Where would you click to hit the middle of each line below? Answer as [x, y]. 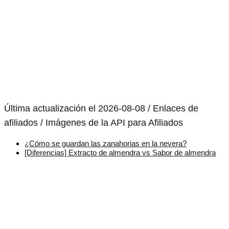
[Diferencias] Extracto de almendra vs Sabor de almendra [120, 153]
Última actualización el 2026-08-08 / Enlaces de [101, 109]
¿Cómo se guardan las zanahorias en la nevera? [106, 144]
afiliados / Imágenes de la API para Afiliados [94, 123]
